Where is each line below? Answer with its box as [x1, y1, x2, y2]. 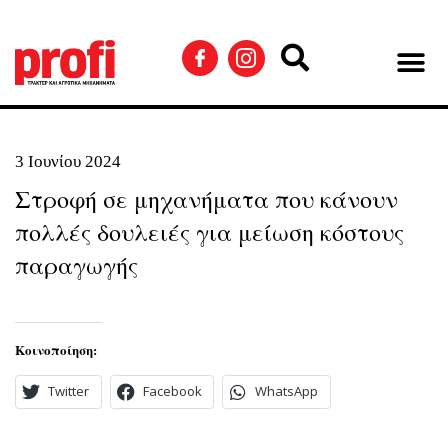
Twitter [48, 382, 90, 401]
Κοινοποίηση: [15, 340, 97, 359]
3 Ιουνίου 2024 [15, 152, 121, 171]
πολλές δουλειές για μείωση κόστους [15, 216, 404, 248]
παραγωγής [15, 249, 138, 281]
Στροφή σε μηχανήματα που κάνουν [15, 183, 398, 215]
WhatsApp [255, 382, 319, 401]
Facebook [142, 382, 202, 401]
